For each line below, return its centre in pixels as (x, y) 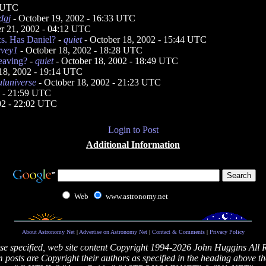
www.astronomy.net (137, 196)
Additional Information (133, 145)
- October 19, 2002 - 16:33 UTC (73, 18)
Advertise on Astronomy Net (113, 232)
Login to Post (133, 130)
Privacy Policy (227, 232)
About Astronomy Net (48, 232)
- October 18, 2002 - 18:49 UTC (116, 61)
